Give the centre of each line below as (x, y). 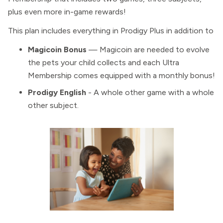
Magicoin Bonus (57, 50)
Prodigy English (57, 92)
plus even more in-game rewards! (67, 12)
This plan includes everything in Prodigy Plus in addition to (111, 31)
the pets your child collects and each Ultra (104, 62)
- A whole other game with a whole (150, 92)
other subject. (53, 105)
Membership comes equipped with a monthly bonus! (121, 75)
